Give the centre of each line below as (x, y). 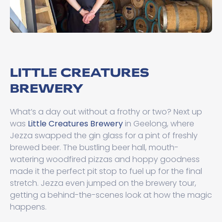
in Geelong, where (159, 123)
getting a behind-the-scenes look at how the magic (111, 195)
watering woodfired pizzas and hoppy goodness (105, 159)
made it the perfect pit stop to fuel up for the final (106, 171)
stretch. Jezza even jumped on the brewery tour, (103, 183)
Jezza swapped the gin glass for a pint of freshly (104, 135)
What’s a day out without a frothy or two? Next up (106, 111)
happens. (28, 207)
